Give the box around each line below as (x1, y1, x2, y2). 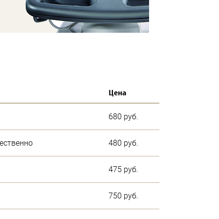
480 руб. (109, 138, 138, 148)
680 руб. (109, 111, 138, 121)
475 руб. (109, 164, 138, 174)
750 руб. (109, 191, 138, 200)
